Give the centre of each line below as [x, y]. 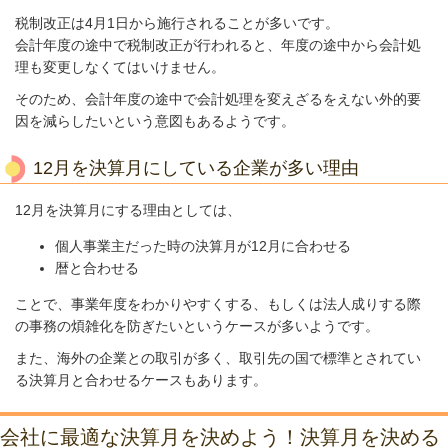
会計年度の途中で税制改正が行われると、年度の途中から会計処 [218, 45]
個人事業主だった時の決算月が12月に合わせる [203, 246]
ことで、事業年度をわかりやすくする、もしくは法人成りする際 [218, 304]
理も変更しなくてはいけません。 [120, 67]
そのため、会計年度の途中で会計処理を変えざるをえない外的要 [218, 99]
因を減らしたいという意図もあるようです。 [155, 121]
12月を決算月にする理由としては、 [128, 210]
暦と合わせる [97, 268]
